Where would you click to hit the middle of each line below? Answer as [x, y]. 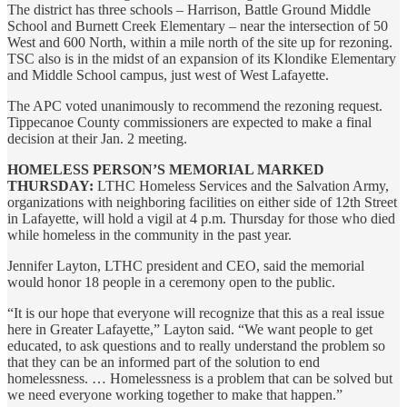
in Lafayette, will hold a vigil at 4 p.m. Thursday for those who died [201, 218]
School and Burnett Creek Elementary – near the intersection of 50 [198, 25]
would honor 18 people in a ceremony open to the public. [171, 282]
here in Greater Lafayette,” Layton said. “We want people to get [190, 329]
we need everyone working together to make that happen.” [175, 394]
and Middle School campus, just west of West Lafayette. [168, 74]
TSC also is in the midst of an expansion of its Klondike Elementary [202, 58]
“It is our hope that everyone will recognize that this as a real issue [196, 313]
